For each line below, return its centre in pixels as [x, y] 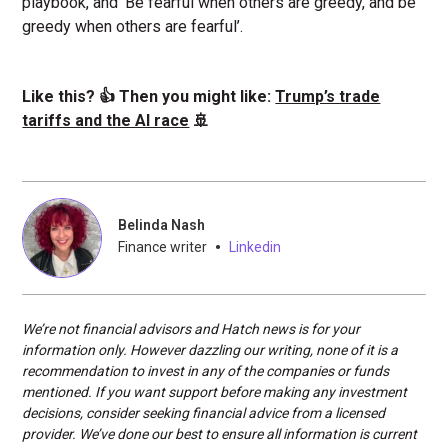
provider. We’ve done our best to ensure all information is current [220, 433]
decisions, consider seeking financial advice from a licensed [204, 412]
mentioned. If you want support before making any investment [215, 391]
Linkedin [255, 246]
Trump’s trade [328, 96]
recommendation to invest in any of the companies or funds [206, 370]
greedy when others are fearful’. [133, 26]
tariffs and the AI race [106, 120]
